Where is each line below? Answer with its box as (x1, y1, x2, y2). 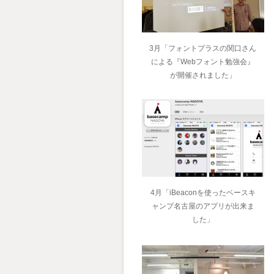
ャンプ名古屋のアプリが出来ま (151, 201, 254, 210)
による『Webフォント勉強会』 (151, 57, 255, 66)
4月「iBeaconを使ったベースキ (150, 188, 256, 197)
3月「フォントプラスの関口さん (149, 43, 257, 53)
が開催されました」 (169, 70, 236, 80)
